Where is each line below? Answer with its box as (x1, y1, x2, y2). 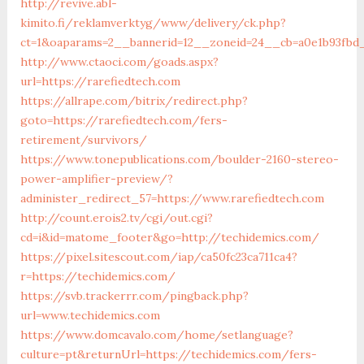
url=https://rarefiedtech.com (19, 73, 180, 89)
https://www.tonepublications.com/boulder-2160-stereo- (19, 151, 339, 167)
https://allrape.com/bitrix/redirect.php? (19, 93, 248, 108)
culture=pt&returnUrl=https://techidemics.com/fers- (19, 346, 317, 362)
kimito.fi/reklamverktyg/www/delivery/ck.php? (19, 15, 286, 30)
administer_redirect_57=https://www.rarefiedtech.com (19, 190, 324, 206)
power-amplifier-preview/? (19, 171, 173, 186)
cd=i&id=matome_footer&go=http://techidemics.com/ (19, 229, 319, 245)
